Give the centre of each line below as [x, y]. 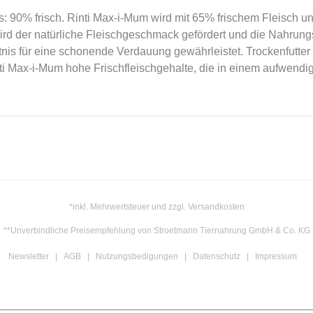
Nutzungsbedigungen [137, 257]
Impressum [276, 257]
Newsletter [28, 257]
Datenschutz [216, 257]
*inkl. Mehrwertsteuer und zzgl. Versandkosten [156, 207]
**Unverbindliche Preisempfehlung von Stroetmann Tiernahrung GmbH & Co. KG [156, 231]
